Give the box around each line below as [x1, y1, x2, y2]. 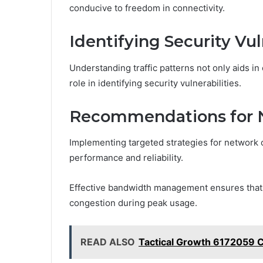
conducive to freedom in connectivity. [69, 2, 225, 14]
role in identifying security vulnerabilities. [69, 77, 241, 89]
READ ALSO [80, 236, 135, 248]
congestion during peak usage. [69, 197, 197, 209]
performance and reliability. [69, 152, 183, 164]
